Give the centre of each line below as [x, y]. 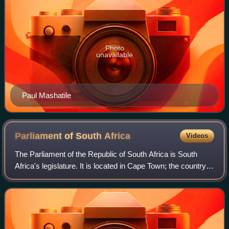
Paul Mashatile [47, 96]
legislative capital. [44, 178]
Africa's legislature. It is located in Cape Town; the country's [113, 166]
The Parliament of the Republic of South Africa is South [106, 154]
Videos [197, 136]
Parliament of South [60, 136]
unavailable [114, 55]
